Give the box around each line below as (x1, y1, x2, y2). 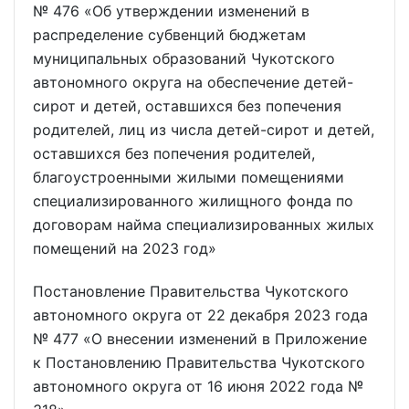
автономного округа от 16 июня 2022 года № (33, 376, 363, 395)
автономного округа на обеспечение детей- (33, 72, 353, 91)
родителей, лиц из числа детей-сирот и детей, (33, 120, 374, 139)
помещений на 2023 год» (33, 238, 216, 257)
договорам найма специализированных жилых (33, 215, 374, 234)
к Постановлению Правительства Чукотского (33, 352, 365, 372)
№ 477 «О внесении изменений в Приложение (33, 329, 367, 348)
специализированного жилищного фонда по (33, 191, 353, 210)
